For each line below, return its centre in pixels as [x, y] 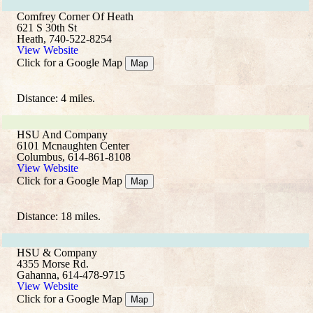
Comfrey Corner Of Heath [75, 16]
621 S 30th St [47, 28]
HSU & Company [57, 253]
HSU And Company [62, 134]
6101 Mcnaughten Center [73, 146]
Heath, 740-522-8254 [64, 39]
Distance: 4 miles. [56, 98]
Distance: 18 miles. [59, 216]
